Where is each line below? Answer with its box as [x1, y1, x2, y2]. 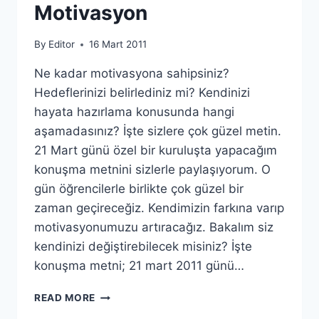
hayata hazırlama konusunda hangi [34, 105, 234, 120]
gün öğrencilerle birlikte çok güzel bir [34, 182, 244, 197]
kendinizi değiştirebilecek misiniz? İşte [34, 239, 252, 254]
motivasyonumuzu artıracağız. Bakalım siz [34, 220, 273, 235]
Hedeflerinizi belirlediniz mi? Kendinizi [34, 85, 250, 100]
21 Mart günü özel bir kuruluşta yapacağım [34, 143, 277, 158]
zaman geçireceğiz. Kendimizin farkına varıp [34, 201, 284, 216]
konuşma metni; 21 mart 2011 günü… [34, 258, 244, 273]
